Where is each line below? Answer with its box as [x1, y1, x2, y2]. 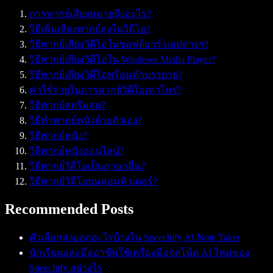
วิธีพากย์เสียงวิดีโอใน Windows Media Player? [29, 54, 216, 65]
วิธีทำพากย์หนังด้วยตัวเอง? [29, 115, 142, 126]
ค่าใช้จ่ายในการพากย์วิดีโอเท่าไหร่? [29, 84, 182, 95]
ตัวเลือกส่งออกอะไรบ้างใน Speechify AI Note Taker [29, 232, 240, 243]
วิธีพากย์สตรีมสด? [29, 99, 105, 110]
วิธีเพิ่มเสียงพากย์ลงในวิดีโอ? [29, 23, 151, 34]
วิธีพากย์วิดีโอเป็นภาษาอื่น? [29, 160, 145, 171]
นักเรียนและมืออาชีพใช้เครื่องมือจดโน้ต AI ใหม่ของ [29, 247, 250, 258]
